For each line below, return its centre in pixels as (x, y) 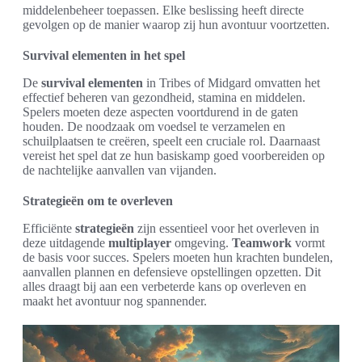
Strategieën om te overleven (98, 201)
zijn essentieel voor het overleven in (227, 229)
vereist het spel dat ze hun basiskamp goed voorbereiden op (174, 156)
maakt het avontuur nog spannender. (115, 301)
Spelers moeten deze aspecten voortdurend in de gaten (160, 112)
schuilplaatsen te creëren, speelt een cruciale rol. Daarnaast (171, 141)
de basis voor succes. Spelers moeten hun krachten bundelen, (178, 258)
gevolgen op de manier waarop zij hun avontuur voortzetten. (176, 25)
